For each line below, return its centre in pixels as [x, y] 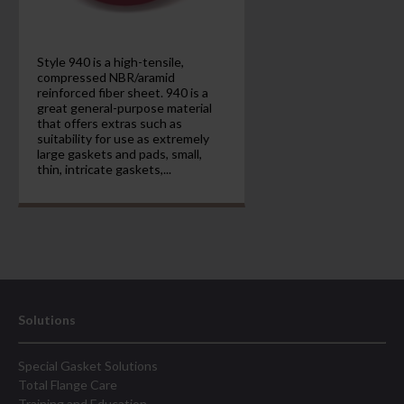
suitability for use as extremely [123, 138]
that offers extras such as [109, 123]
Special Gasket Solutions [88, 366]
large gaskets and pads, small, [119, 154]
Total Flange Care [68, 385]
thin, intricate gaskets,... [104, 169]
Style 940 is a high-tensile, [110, 62]
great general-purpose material [124, 108]
